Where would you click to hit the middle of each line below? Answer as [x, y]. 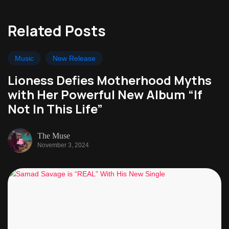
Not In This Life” [55, 109]
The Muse [54, 135]
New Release [74, 58]
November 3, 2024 [63, 145]
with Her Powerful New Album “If [105, 94]
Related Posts [57, 31]
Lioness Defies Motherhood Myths [110, 80]
